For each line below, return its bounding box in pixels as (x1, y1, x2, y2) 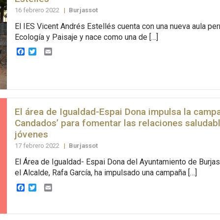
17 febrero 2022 (14, 142, 61, 150)
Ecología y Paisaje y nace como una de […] (14, 32, 158, 42)
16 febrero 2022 (14, 6, 61, 14)
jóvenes (14, 128, 48, 140)
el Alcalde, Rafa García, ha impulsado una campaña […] (14, 168, 197, 178)
